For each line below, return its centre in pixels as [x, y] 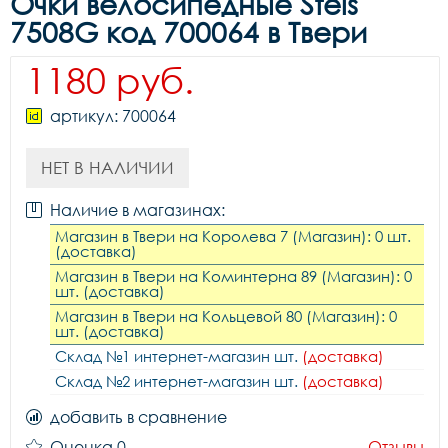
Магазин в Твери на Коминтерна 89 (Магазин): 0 [233, 276]
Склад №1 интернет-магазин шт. [178, 356]
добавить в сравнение [138, 417]
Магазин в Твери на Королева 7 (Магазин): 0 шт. [233, 236]
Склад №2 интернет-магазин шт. [178, 381]
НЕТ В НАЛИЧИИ [107, 167]
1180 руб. [110, 80]
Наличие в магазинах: [137, 210]
